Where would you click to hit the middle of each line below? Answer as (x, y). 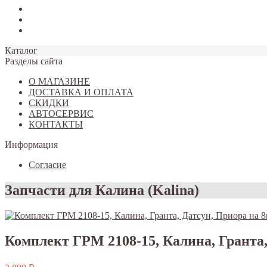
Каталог (21, 50)
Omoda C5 (49, 30)
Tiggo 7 (43, 9)
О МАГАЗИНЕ (59, 81)
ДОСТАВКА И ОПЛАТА (81, 92)
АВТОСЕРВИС (61, 114)
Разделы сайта (34, 61)
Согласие (47, 165)
